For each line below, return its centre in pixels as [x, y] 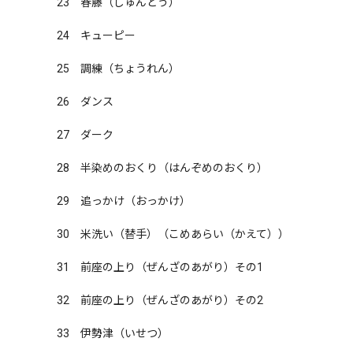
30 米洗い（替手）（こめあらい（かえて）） [173, 234]
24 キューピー [96, 35]
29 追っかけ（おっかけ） [124, 201]
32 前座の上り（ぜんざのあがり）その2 [160, 300]
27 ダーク [85, 135]
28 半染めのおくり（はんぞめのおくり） [162, 168]
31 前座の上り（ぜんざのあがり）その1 [160, 267]
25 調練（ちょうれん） [118, 69]
